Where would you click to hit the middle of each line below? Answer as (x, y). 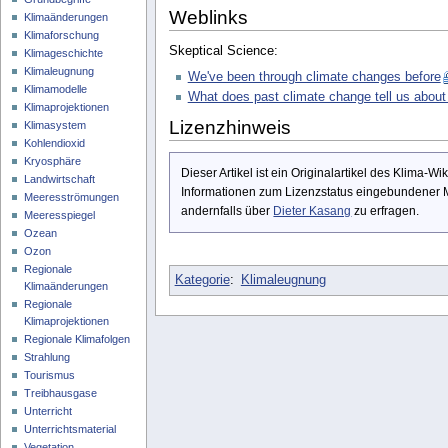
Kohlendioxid (55, 143)
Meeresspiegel (60, 215)
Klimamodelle (56, 89)
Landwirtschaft (60, 179)
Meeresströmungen (72, 197)
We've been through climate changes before (314, 76)
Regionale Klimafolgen (77, 339)
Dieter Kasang (312, 211)
